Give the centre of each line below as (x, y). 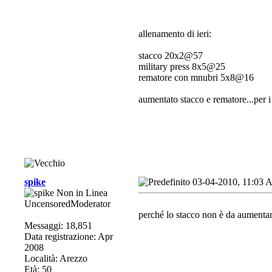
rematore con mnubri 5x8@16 (196, 77)
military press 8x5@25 (182, 66)
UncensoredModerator (67, 204)
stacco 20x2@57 (171, 56)
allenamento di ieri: (175, 34)
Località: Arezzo (56, 258)
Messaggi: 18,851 (58, 226)
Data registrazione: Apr (69, 236)
